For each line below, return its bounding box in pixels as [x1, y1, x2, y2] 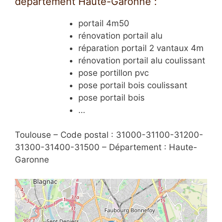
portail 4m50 [78, 18, 129, 28]
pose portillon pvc [78, 67, 149, 78]
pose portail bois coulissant [78, 80, 187, 90]
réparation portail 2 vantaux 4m [78, 43, 204, 53]
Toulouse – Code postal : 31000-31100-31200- [15, 130, 203, 140]
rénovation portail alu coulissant [78, 55, 205, 65]
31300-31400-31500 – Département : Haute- [15, 142, 197, 153]
